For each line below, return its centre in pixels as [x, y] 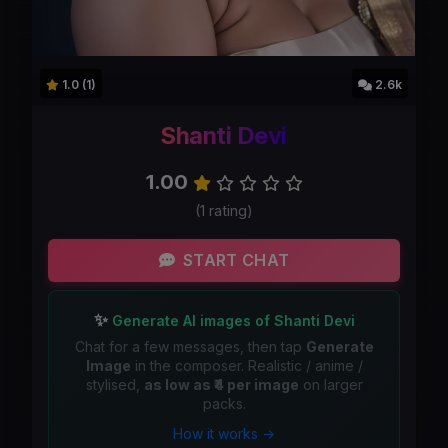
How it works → [224, 433]
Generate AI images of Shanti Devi [231, 320]
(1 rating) [224, 210]
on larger [330, 384]
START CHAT [236, 260]
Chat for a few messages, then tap [190, 346]
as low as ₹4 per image [221, 384]
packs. [224, 403]
